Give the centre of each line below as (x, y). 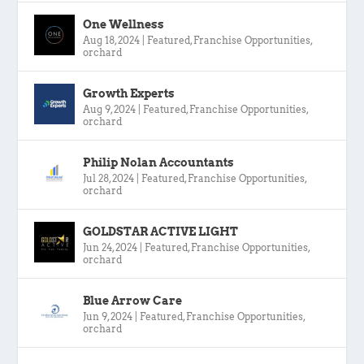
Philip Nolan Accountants (159, 162)
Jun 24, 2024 (110, 247)
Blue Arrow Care (133, 300)
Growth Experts (129, 93)
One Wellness (124, 24)
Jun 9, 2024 (108, 316)
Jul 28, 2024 (109, 178)
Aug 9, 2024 (110, 109)
